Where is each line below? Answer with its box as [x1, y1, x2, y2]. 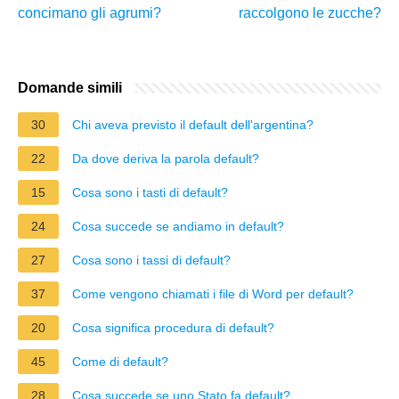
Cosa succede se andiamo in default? [72, 218, 284, 233]
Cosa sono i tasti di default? [72, 184, 228, 199]
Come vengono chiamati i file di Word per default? [72, 286, 354, 301]
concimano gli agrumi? [18, 4, 161, 20]
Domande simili [18, 79, 122, 95]
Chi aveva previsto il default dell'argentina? [72, 117, 313, 132]
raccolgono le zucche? [239, 4, 381, 20]
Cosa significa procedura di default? [72, 320, 274, 335]
